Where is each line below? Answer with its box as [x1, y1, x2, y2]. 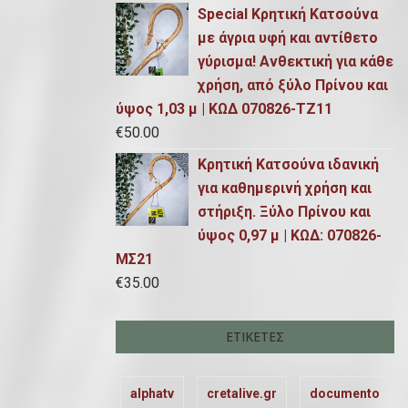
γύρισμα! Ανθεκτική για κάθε [198, 53, 393, 70]
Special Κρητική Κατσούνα [198, 5, 378, 23]
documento [310, 386, 380, 401]
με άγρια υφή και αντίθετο [198, 29, 378, 46]
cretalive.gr [207, 386, 277, 401]
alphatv [130, 386, 174, 401]
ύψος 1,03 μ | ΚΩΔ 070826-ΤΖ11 [116, 100, 332, 117]
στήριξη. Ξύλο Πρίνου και [198, 203, 371, 220]
